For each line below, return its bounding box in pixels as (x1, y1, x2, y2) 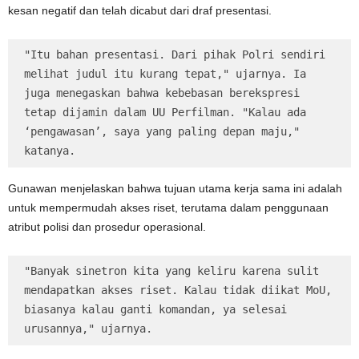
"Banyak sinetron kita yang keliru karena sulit (24, 264, 319, 278)
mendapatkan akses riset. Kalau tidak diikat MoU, (24, 284, 332, 297)
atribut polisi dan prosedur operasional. (8, 220, 206, 234)
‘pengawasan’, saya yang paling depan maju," (24, 125, 300, 139)
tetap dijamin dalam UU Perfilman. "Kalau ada (24, 106, 306, 119)
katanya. (24, 144, 75, 158)
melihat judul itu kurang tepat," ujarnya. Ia (24, 67, 306, 81)
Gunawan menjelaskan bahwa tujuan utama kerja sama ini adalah (8, 182, 342, 196)
